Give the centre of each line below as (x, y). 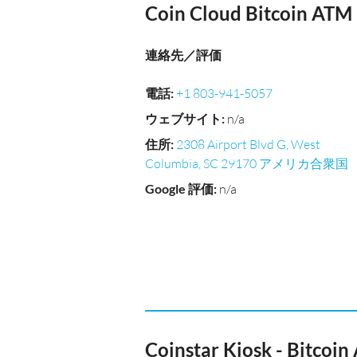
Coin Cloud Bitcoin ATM (249, 13)
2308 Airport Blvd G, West (248, 144)
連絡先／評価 (183, 55)
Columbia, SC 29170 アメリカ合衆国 (247, 163)
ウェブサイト (183, 118)
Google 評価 (179, 188)
